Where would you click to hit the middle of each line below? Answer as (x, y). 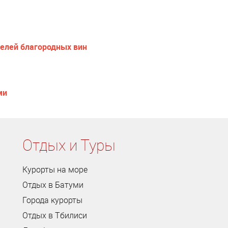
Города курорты (52, 200)
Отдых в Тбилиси (55, 215)
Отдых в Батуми (53, 184)
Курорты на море (55, 169)
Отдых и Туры (69, 145)
